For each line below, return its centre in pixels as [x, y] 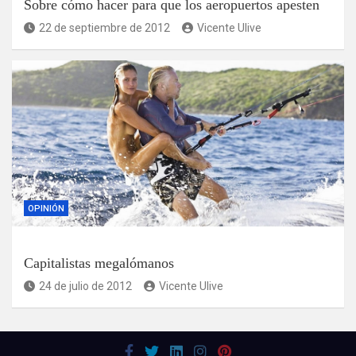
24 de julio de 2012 [85, 286]
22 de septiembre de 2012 [104, 27]
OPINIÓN [46, 208]
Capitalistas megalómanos [99, 263]
